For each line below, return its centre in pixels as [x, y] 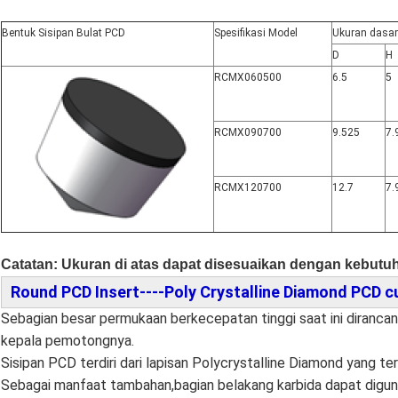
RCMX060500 [248, 78]
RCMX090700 [248, 133]
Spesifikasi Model [256, 33]
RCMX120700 [248, 188]
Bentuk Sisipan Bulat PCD [64, 33]
